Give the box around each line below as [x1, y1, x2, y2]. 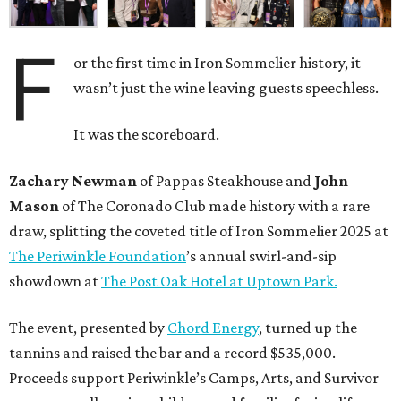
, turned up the [259, 318, 357, 337]
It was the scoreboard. [73, 124, 220, 143]
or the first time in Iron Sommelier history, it [73, 53, 362, 72]
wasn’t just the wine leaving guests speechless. [73, 78, 380, 97]
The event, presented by [9, 318, 167, 337]
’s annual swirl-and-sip [186, 246, 337, 265]
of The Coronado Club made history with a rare [59, 196, 370, 215]
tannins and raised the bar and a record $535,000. [9, 343, 336, 362]
